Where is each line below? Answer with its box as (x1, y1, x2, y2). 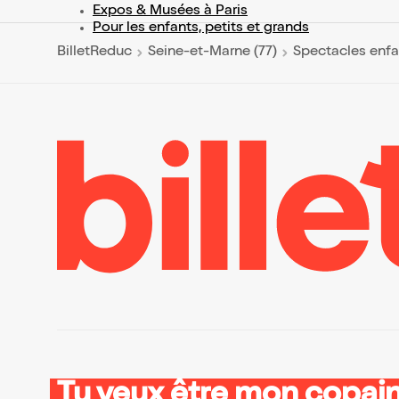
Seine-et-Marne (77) (148, 45, 277, 61)
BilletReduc (57, 45, 132, 61)
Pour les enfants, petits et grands (93, 20, 309, 36)
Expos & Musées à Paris (93, 4, 248, 19)
